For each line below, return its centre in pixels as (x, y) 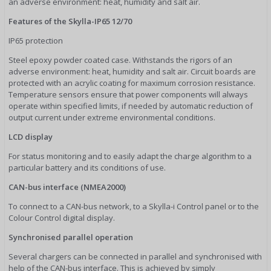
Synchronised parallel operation (71, 237)
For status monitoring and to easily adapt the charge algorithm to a (130, 156)
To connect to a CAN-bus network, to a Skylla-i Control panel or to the (134, 207)
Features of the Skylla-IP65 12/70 (70, 21)
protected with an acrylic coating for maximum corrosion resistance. (132, 83)
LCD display (31, 137)
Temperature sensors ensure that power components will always (128, 95)
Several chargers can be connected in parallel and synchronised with (135, 257)
